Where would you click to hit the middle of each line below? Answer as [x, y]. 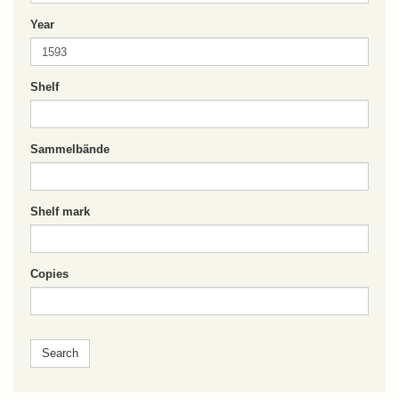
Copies [49, 274]
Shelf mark [60, 212]
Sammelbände [70, 149]
